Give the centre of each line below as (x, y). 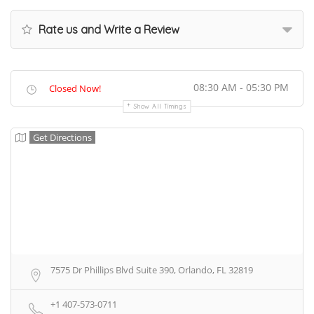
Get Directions (62, 138)
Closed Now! (75, 89)
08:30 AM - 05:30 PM (241, 88)
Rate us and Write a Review (108, 30)
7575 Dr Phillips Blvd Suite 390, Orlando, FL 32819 (152, 270)
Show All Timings (161, 107)
